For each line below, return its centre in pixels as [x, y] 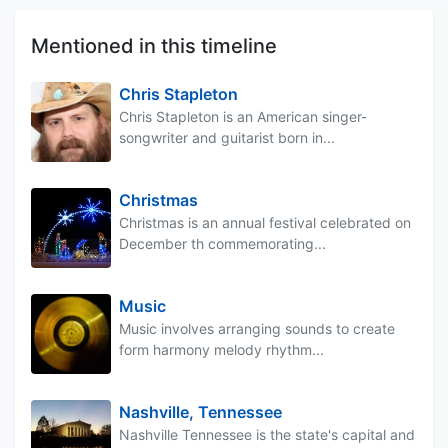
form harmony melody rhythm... [221, 349]
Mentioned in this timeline [154, 45]
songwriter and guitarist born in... [227, 137]
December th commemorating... [222, 243]
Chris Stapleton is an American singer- [243, 116]
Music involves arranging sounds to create [257, 328]
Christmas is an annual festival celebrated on [265, 222]
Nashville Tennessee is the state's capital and [267, 434]
